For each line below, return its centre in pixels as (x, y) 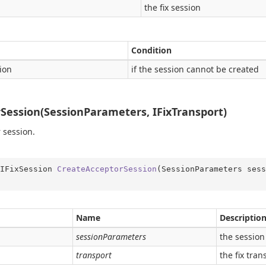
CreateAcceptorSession (107, 169)
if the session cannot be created (195, 69)
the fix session (172, 7)
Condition (151, 50)
